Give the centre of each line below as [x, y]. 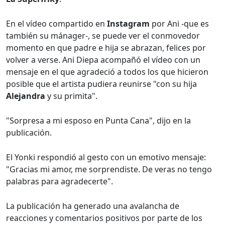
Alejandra [26, 96]
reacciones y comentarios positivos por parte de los [104, 218]
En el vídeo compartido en [57, 24]
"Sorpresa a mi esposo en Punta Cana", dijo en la [98, 121]
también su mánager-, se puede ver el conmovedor [103, 36]
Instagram [128, 24]
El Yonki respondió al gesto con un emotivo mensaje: [106, 157]
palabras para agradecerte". [60, 181]
